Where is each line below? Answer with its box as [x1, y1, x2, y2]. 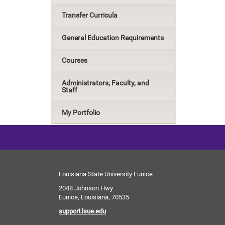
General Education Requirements [62, 34, 164, 42]
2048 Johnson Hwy [59, 184, 113, 192]
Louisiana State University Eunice [59, 170, 153, 178]
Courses [62, 56, 87, 64]
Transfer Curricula [62, 11, 118, 19]
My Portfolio [62, 108, 100, 117]
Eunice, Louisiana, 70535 [59, 193, 129, 201]
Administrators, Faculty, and [62, 79, 149, 87]
